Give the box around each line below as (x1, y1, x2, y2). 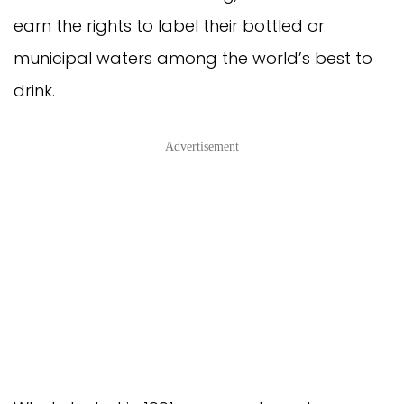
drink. (14, 78, 55, 102)
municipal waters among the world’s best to (14, 46, 372, 69)
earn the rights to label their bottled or (14, 14, 325, 37)
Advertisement (165, 139, 239, 153)
